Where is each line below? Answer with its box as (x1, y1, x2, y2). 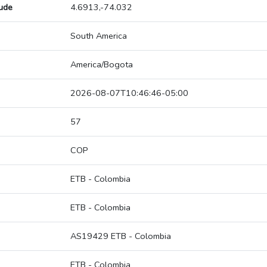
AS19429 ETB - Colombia (70, 230, 171, 243)
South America (70, 30, 127, 42)
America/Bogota (70, 58, 133, 71)
